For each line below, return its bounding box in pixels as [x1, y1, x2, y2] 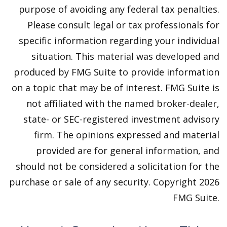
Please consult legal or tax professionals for [27, 19, 219, 31]
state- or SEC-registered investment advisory [23, 113, 219, 125]
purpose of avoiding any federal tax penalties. [19, 3, 219, 15]
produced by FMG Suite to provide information [14, 66, 219, 78]
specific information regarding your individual [19, 34, 219, 47]
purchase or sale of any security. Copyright [9, 176, 199, 188]
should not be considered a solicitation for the [16, 160, 219, 172]
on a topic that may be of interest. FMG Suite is [12, 82, 219, 94]
